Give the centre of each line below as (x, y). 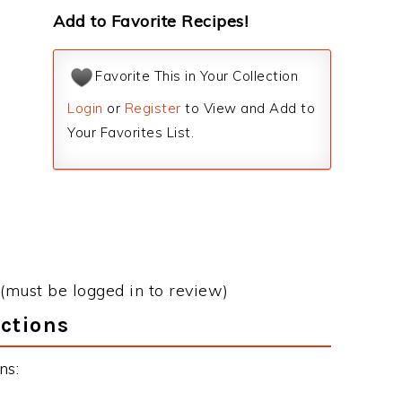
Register (153, 108)
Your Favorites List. (131, 132)
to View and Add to (248, 108)
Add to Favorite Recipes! (150, 21)
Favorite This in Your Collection (197, 76)
